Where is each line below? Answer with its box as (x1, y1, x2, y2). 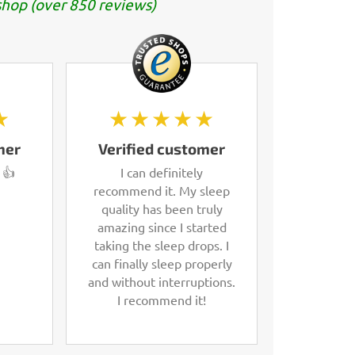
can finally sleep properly (91, 254, 232, 271)
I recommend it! (117, 291, 206, 307)
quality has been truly (101, 200, 223, 216)
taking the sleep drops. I (94, 236, 229, 253)
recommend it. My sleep (94, 181, 230, 198)
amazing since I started (97, 218, 227, 235)
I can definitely (120, 163, 203, 180)
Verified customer (98, 139, 225, 158)
